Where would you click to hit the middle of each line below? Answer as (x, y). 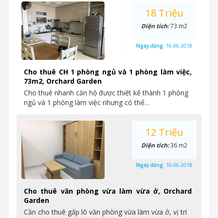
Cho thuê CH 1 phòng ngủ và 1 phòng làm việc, (108, 72)
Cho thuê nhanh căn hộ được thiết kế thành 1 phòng (106, 93)
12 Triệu (164, 132)
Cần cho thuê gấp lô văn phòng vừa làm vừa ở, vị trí (105, 212)
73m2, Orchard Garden (63, 81)
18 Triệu (164, 13)
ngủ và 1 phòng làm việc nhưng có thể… (87, 102)
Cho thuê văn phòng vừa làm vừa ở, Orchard (108, 191)
